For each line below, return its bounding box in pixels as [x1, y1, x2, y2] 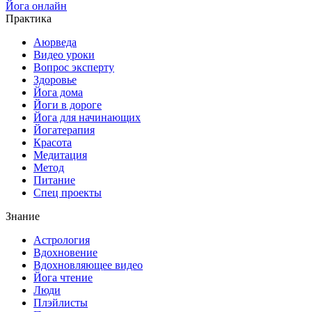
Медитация [33, 149, 87, 162]
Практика [6, 13, 52, 25]
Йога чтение [33, 272, 93, 284]
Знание [6, 210, 40, 223]
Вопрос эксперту [33, 61, 114, 74]
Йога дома [33, 86, 83, 99]
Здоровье [33, 74, 77, 86]
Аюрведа [33, 36, 77, 49]
